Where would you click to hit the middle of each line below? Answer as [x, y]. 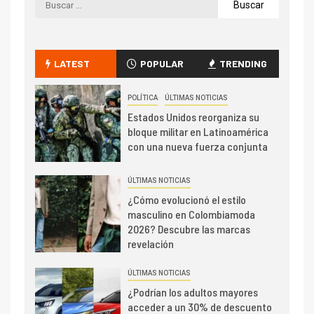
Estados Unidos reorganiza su [193, 117]
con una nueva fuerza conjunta [197, 146]
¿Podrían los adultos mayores [192, 292]
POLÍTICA [142, 98]
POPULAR [162, 64]
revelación [150, 244]
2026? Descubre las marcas [189, 229]
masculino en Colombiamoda [191, 214]
